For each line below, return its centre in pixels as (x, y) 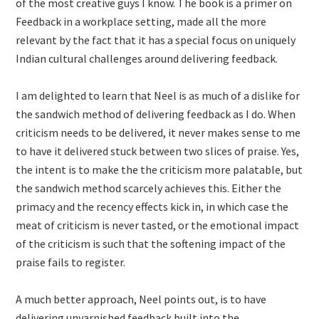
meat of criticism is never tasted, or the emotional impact (158, 225)
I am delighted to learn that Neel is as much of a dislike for (158, 95)
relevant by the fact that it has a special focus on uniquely (156, 40)
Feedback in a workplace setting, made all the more (141, 21)
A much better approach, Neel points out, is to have (141, 299)
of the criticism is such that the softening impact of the (151, 244)
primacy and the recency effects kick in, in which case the (152, 206)
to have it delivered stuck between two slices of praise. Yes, (158, 151)
